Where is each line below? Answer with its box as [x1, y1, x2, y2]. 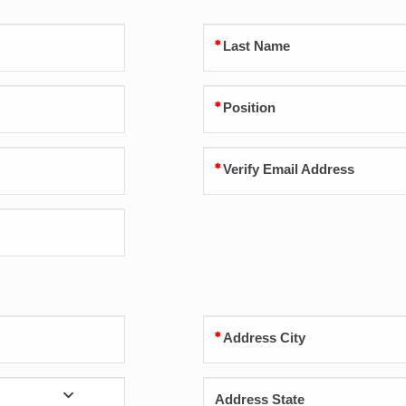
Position [223, 101, 275, 116]
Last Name [223, 39, 290, 54]
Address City [223, 331, 305, 346]
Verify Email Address [223, 162, 354, 178]
